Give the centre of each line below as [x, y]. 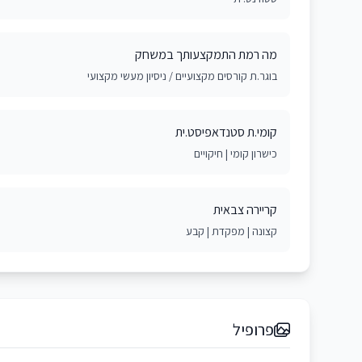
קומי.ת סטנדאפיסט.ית [226, 132]
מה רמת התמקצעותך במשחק [206, 55]
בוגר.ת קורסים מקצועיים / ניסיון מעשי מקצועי [182, 76]
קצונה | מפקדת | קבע [232, 231]
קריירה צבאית [245, 210]
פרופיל [253, 330]
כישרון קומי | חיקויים [236, 154]
